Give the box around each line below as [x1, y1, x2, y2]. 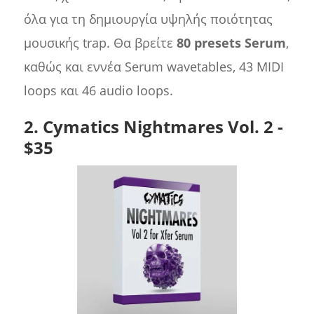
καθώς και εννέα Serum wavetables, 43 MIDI [23, 58, 284, 76]
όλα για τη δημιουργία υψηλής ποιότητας [23, 11, 273, 28]
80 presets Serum [176, 34, 286, 52]
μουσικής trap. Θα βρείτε [23, 34, 177, 52]
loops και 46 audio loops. [23, 82, 173, 100]
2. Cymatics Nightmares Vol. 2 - [23, 115, 283, 139]
